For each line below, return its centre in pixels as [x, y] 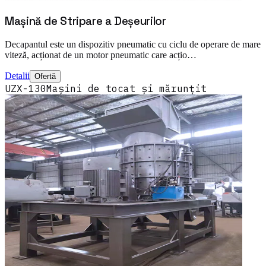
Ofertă [45, 76]
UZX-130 [26, 88]
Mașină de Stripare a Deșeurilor [85, 21]
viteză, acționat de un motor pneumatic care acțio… [101, 55]
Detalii [17, 76]
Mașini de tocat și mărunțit [126, 88]
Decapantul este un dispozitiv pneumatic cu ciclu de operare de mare [133, 44]
